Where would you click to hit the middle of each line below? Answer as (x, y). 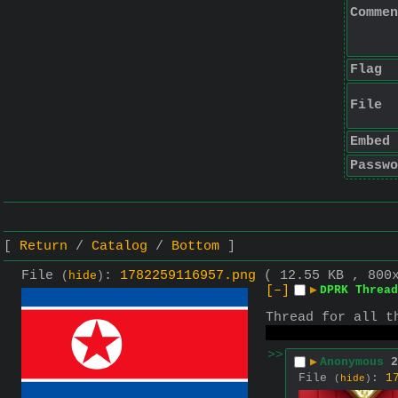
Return (44, 246)
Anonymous (352, 362)
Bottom (195, 246)
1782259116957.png (188, 275)
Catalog (119, 246)
